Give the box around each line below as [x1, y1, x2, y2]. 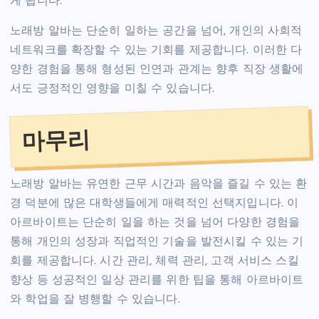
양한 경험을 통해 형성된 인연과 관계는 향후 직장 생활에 [10, 63, 304, 75]
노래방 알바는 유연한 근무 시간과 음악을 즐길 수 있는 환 [10, 178, 308, 190]
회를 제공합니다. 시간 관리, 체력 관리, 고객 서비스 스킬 [10, 255, 299, 267]
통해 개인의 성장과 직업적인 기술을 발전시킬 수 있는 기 [10, 236, 304, 248]
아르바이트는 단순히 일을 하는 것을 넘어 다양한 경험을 [10, 216, 300, 229]
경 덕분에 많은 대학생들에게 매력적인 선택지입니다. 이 [10, 197, 299, 209]
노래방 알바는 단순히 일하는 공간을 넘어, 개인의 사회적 [10, 25, 303, 37]
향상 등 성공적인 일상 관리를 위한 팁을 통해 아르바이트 [10, 274, 304, 286]
